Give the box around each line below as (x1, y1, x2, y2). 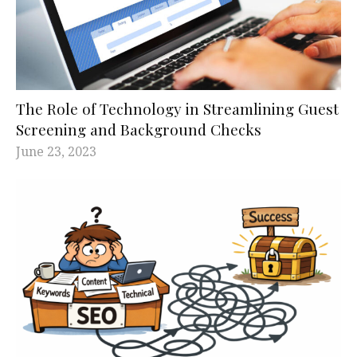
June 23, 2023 (16, 142, 96, 160)
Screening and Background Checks (16, 118, 261, 139)
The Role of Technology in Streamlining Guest (16, 97, 339, 119)
